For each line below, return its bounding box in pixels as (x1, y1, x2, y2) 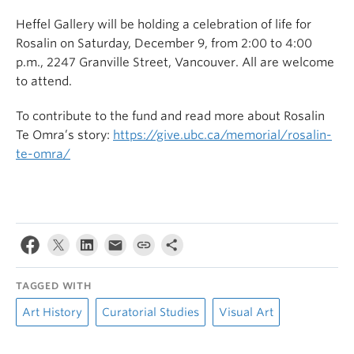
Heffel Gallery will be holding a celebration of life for (16, 17, 311, 32)
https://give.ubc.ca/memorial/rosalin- (113, 128, 332, 143)
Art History (22, 306, 82, 319)
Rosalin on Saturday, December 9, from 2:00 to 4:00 (16, 36, 312, 51)
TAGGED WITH (16, 280, 92, 292)
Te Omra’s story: (16, 128, 113, 143)
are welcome (260, 55, 334, 70)
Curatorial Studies (102, 306, 199, 319)
